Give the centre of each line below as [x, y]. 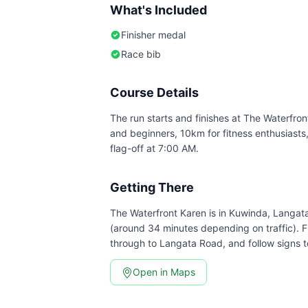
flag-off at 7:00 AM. [154, 148]
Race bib [141, 54]
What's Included [158, 10]
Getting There [152, 187]
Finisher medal [153, 35]
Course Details [154, 92]
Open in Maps [164, 272]
